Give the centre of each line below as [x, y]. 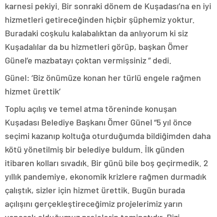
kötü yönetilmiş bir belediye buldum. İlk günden [95, 149]
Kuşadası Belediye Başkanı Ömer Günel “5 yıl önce [98, 122]
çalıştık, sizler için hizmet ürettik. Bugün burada [95, 190]
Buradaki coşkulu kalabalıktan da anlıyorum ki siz [96, 33]
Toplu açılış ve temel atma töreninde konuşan [91, 109]
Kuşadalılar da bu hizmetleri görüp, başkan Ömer [97, 47]
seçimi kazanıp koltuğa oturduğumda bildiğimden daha [108, 136]
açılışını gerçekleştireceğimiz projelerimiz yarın [94, 204]
